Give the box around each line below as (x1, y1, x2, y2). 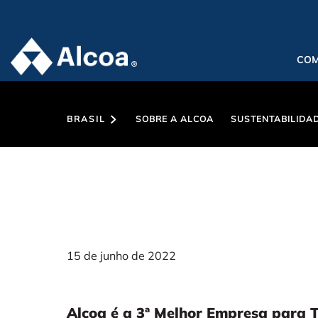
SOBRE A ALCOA (136, 113, 214, 124)
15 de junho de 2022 (67, 248, 177, 263)
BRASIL (67, 113, 106, 124)
